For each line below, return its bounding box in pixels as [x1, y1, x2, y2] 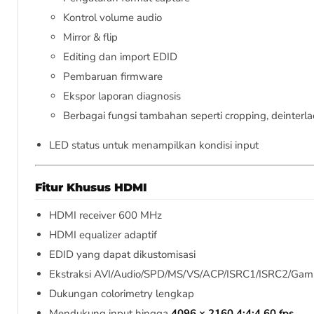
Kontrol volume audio [63, 11, 162, 25]
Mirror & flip [63, 30, 118, 45]
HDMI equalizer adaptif [49, 228, 157, 243]
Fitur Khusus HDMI [35, 181, 147, 195]
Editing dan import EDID [63, 50, 177, 64]
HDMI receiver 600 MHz [49, 208, 162, 223]
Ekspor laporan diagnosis [63, 89, 181, 104]
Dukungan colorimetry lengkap [49, 287, 194, 301]
